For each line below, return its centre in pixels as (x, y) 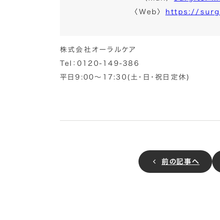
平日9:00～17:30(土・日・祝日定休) (125, 77)
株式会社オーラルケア (98, 50)
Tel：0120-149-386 (100, 63)
